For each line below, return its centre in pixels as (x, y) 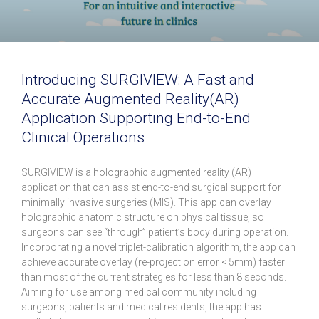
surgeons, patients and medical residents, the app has (141, 307)
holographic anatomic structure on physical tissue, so (143, 218)
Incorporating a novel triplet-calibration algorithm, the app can (158, 247)
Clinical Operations (83, 138)
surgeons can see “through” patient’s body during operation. (155, 232)
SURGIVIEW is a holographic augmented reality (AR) (136, 173)
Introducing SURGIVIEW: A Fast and (138, 80)
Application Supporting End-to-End (136, 119)
